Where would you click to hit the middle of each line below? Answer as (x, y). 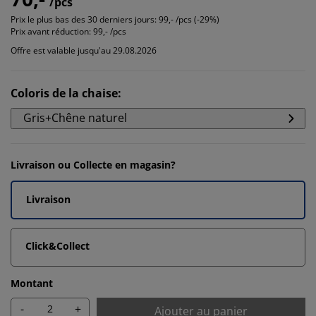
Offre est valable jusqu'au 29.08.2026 (84, 50)
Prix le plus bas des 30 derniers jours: (84, 19)
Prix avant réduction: (51, 31)
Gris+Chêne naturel (75, 118)
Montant (32, 283)
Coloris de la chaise (64, 93)
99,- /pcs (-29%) (189, 19)
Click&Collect (57, 246)
